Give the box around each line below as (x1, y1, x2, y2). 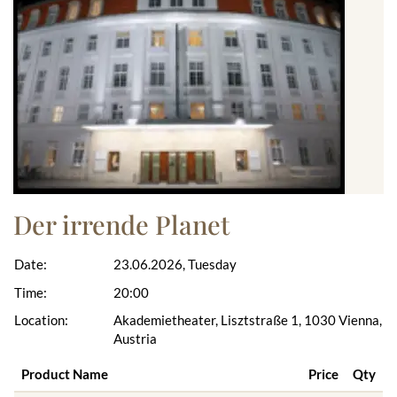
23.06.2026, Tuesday (113, 256, 237, 273)
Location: (14, 312, 68, 329)
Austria (113, 331, 157, 347)
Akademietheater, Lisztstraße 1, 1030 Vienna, (113, 312, 382, 329)
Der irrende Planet (13, 207, 230, 242)
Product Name (21, 365, 108, 382)
